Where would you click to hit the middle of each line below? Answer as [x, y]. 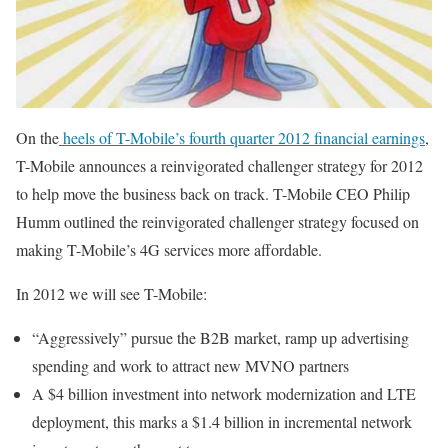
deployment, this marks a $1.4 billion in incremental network [222, 422]
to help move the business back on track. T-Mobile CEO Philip [213, 194]
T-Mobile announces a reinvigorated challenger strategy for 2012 [219, 166]
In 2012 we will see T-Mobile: [111, 294]
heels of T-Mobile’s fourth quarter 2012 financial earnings [242, 138]
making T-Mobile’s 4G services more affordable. [169, 250]
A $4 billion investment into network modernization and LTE [224, 394]
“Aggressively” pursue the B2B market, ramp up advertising [220, 338]
